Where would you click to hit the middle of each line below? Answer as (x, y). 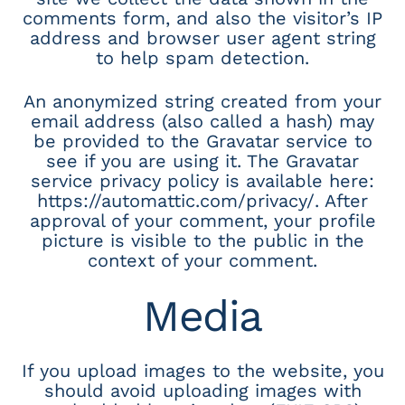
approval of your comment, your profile (202, 220)
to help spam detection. (202, 57)
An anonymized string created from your (202, 101)
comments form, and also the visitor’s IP (202, 18)
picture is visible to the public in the (202, 240)
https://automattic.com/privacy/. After (202, 200)
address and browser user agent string (202, 38)
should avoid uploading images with (202, 390)
